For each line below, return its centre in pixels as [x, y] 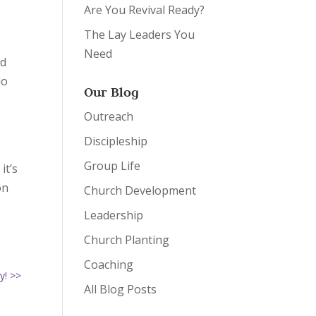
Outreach [109, 116]
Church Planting [127, 240]
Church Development [140, 190]
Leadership [114, 215]
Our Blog [112, 92]
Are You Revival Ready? [145, 10]
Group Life [113, 166]
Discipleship [116, 141]
